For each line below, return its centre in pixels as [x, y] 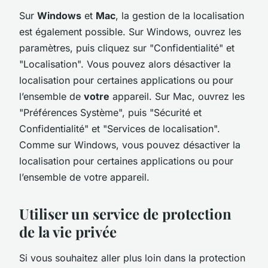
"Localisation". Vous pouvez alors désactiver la [125, 64]
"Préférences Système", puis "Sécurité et [110, 112]
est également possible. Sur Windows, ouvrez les [130, 31]
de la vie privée [68, 231]
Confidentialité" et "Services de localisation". [120, 128]
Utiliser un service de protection [125, 213]
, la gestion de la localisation [180, 15]
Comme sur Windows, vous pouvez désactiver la [130, 144]
